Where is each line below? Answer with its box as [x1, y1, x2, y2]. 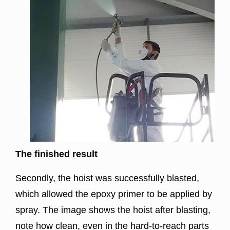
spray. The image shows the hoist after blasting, [15, 205, 210, 216]
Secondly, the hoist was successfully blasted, [15, 173, 199, 184]
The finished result [15, 149, 98, 160]
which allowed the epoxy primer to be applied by [15, 189, 212, 200]
